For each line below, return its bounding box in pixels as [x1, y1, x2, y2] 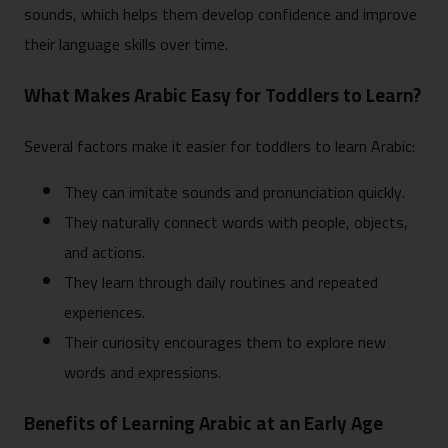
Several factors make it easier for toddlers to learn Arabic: [24, 131, 415, 162]
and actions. [64, 237, 145, 268]
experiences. [64, 297, 145, 328]
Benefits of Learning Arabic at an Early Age [24, 406, 383, 442]
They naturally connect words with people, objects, [64, 207, 408, 238]
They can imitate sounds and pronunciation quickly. [64, 177, 405, 208]
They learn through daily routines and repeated [64, 267, 378, 298]
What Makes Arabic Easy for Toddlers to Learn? [24, 77, 421, 113]
